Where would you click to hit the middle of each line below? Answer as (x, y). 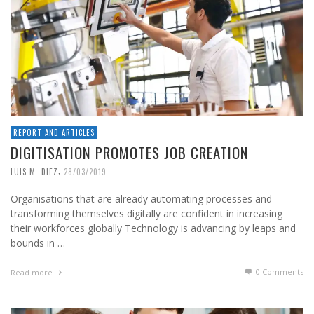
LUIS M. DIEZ (34, 172)
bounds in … (38, 243)
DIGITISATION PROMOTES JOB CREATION (130, 153)
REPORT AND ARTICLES (54, 133)
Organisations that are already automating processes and (141, 199)
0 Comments (279, 272)
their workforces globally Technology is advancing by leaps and (153, 228)
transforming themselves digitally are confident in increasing (146, 214)
